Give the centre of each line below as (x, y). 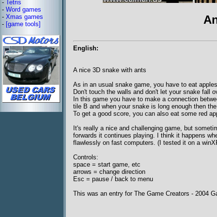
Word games (23, 9)
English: (86, 48)
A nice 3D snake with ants (110, 70)
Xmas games (24, 17)
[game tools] (23, 24)
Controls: (86, 157)
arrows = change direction (109, 172)
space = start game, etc (107, 165)
